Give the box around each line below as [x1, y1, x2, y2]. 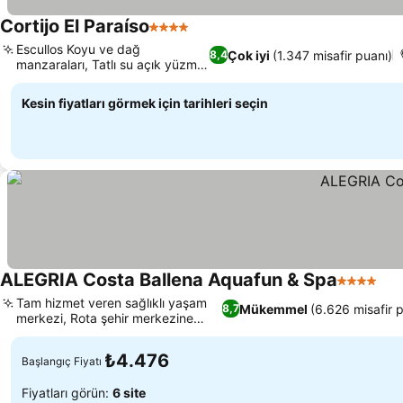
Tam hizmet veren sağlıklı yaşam [16, 295, 207, 310]
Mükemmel [238, 300, 308, 317]
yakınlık [16, 326, 60, 341]
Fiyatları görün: [22, 384, 112, 400]
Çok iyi [228, 47, 271, 63]
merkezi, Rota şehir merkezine [16, 310, 193, 326]
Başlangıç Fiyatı [22, 354, 102, 368]
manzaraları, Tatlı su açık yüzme [16, 57, 204, 72]
